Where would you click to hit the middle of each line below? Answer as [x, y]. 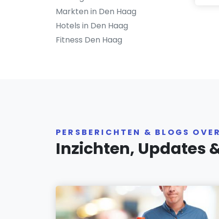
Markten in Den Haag [96, 11]
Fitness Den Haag [89, 40]
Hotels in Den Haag [92, 26]
